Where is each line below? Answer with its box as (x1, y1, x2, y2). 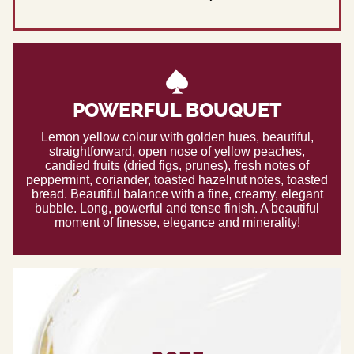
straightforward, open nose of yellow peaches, (49, 144, 305, 158)
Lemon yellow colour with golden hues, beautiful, (40, 130, 314, 144)
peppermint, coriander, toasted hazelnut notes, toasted (26, 172, 328, 186)
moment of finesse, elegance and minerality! (54, 215, 300, 229)
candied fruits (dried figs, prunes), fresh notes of (45, 158, 309, 172)
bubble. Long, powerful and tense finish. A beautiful (35, 201, 319, 215)
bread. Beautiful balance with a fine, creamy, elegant (31, 186, 323, 201)
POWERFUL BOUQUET (72, 99, 282, 122)
